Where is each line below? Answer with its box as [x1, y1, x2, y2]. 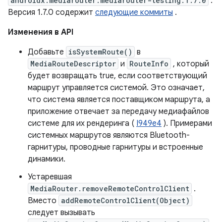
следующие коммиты [95, 7, 173, 17]
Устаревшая [28, 172, 72, 182]
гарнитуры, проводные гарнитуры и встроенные [28, 142, 203, 152]
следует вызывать [28, 208, 95, 218]
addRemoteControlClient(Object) [61, 196, 190, 205]
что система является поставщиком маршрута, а [28, 95, 210, 105]
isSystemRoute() [68, 47, 132, 56]
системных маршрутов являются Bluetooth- [28, 130, 190, 140]
